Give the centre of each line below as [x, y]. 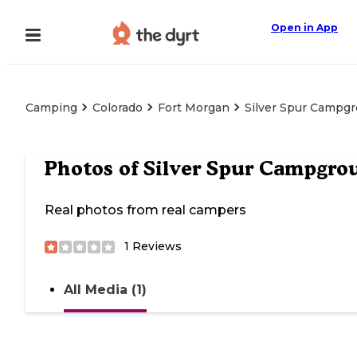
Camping [51, 108]
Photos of [94, 169]
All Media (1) [105, 290]
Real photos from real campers [145, 210]
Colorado [118, 108]
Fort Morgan [194, 108]
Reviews [155, 247]
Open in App [304, 27]
